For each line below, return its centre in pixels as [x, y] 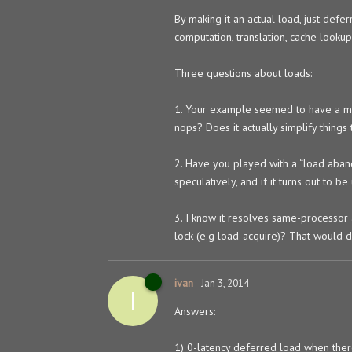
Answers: [195, 311]
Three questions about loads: [243, 73]
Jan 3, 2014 [225, 283]
